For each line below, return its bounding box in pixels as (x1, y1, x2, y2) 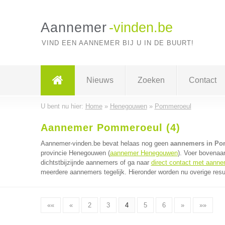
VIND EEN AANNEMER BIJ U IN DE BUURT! (41, 39, 194, 47)
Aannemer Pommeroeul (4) (40, 122, 180, 133)
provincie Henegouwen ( (40, 149, 110, 157)
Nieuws (86, 76, 114, 84)
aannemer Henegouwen (109, 149, 178, 157)
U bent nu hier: (40, 102, 85, 110)
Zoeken (137, 76, 165, 84)
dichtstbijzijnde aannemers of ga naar (40, 159, 151, 166)
